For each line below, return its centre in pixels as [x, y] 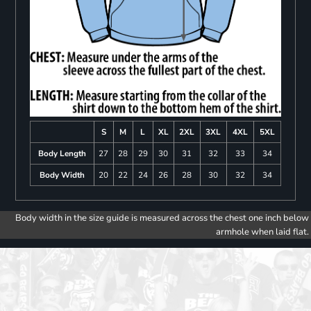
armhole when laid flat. [262, 232]
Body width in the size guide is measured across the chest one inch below [162, 218]
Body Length [62, 153]
